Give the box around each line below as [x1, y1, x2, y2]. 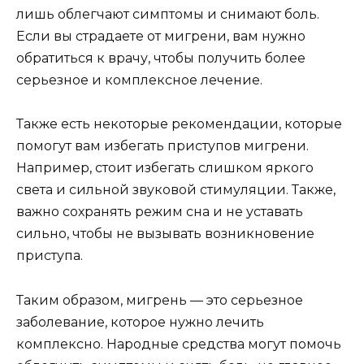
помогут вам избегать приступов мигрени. [16, 138, 309, 154]
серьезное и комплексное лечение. [16, 72, 262, 89]
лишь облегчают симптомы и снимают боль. [16, 6, 319, 23]
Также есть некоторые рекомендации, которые [16, 116, 342, 132]
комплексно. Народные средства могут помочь [16, 336, 341, 352]
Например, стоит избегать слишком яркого [16, 160, 314, 176]
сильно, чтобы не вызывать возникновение [16, 226, 314, 242]
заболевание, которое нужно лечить [16, 314, 264, 330]
